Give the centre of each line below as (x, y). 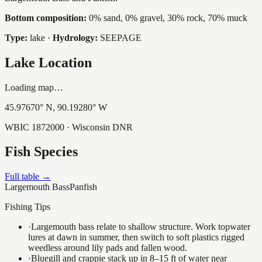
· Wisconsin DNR (99, 127)
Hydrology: (75, 37)
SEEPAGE (121, 37)
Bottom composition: (46, 18)
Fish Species (41, 152)
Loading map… (34, 87)
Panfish (83, 187)
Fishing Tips (27, 207)
